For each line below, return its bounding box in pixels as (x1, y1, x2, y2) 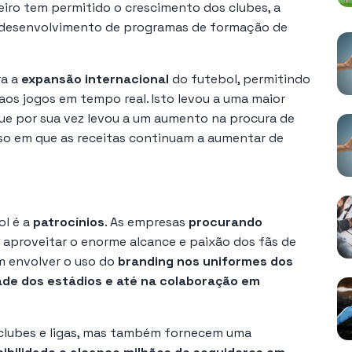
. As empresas (104, 213, 189, 230)
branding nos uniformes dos (118, 252, 293, 269)
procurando (189, 213, 262, 230)
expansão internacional (21, 70, 169, 87)
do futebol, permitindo (169, 70, 310, 87)
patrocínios (33, 213, 104, 230)
